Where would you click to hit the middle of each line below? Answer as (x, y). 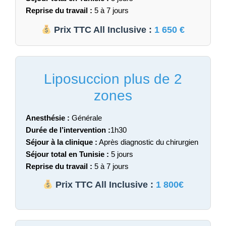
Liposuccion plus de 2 (113, 79)
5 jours (121, 154)
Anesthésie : (48, 118)
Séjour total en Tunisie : (67, 154)
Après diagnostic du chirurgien (148, 142)
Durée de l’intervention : (68, 130)
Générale (86, 118)
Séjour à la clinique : (62, 142)
